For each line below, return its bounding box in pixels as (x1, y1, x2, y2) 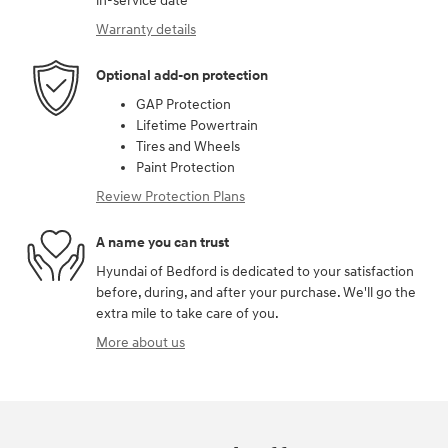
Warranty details (96, 21, 196, 39)
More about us (96, 334, 185, 352)
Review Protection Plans (96, 188, 245, 206)
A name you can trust (96, 233, 229, 251)
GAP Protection (136, 96, 231, 114)
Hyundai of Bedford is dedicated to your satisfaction (96, 263, 414, 281)
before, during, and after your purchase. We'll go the (96, 284, 416, 302)
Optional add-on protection (96, 66, 268, 84)
